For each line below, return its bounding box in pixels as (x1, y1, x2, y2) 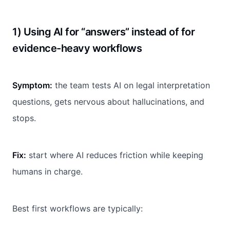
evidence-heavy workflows (12, 42, 142, 54)
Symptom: (12, 80, 52, 90)
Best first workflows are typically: (12, 203, 143, 214)
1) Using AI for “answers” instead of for (12, 25, 195, 38)
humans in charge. (12, 166, 83, 177)
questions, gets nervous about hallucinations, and (12, 96, 204, 107)
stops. (12, 112, 36, 123)
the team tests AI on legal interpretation (52, 80, 210, 90)
